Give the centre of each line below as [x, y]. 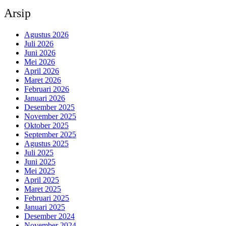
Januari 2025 [45, 207]
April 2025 [42, 180]
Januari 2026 [45, 98]
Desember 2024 [49, 216]
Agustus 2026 [46, 35]
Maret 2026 [43, 80]
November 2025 [50, 117]
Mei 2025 [40, 171]
